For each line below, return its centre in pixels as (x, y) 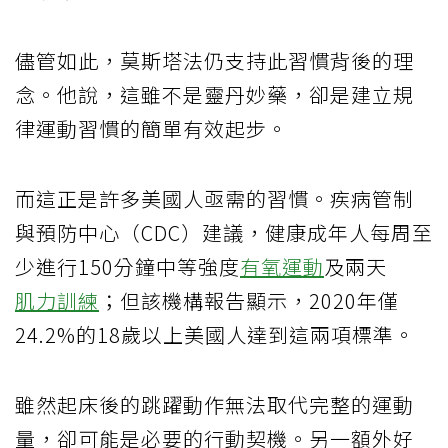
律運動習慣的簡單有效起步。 (151, 129)
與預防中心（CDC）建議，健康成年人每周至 (224, 233)
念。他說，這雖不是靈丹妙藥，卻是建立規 (214, 95)
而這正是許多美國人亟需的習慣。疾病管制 (214, 199)
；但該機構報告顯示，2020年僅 (249, 301)
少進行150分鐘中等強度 (127, 267)
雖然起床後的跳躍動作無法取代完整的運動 (214, 405)
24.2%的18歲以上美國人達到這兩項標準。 (215, 335)
